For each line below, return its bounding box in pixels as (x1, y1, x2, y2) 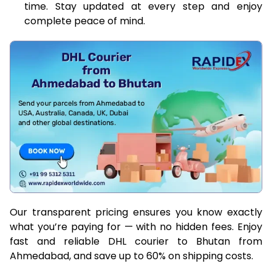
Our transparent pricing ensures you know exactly (10, 205, 262, 219)
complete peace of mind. (24, 13, 145, 28)
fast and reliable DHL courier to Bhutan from (10, 234, 262, 248)
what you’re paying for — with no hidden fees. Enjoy (10, 219, 262, 234)
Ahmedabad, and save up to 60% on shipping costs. (10, 248, 253, 263)
